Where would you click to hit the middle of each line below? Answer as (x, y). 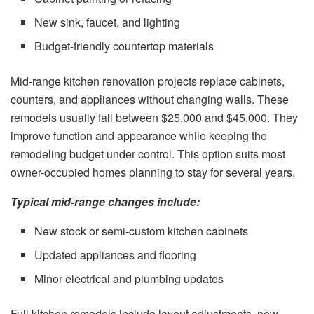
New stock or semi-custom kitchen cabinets (142, 231)
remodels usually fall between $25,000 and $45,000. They (154, 117)
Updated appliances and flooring (116, 254)
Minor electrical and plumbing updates (129, 278)
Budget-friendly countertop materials (124, 46)
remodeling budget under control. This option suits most (148, 153)
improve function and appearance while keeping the (139, 135)
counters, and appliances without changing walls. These (150, 99)
